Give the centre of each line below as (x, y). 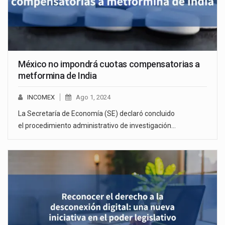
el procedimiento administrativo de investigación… (97, 126)
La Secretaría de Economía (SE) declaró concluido (96, 114)
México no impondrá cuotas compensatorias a (109, 64)
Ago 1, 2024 (93, 97)
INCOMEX (41, 97)
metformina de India (58, 76)
